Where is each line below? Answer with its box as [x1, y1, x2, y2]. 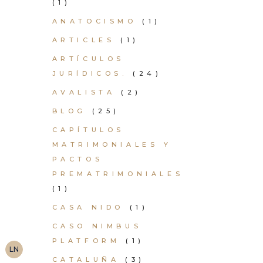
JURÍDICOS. [52, 69, 127, 77]
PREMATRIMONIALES [52, 170, 184, 178]
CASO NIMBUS [52, 222, 142, 230]
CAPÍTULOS [52, 126, 124, 134]
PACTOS [52, 155, 103, 163]
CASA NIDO [52, 203, 124, 211]
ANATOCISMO [52, 17, 137, 25]
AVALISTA [52, 88, 116, 96]
